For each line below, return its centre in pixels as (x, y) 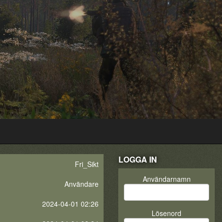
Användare (82, 184)
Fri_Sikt (87, 164)
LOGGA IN (138, 159)
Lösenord (166, 213)
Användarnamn (166, 179)
